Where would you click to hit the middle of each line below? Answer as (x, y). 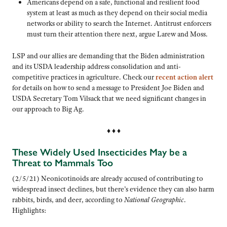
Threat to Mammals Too (63, 163)
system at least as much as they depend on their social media (117, 13)
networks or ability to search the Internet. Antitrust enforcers (119, 24)
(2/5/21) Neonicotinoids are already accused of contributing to (108, 178)
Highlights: (29, 210)
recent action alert (184, 77)
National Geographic (154, 199)
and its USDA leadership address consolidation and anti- (97, 67)
